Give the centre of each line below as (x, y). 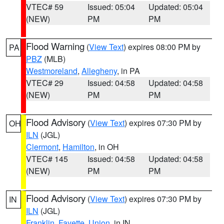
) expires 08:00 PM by (162, 47)
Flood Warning (55, 46)
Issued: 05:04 (111, 7)
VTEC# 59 (45, 7)
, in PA (128, 71)
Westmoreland (52, 71)
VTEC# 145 (47, 159)
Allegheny (99, 71)
